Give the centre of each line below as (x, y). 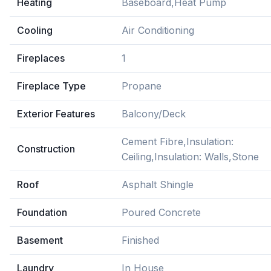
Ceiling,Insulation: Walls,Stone (190, 157)
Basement (40, 240)
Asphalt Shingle (158, 184)
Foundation (42, 212)
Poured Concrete (161, 212)
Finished (140, 240)
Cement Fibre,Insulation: (178, 142)
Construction (46, 149)
